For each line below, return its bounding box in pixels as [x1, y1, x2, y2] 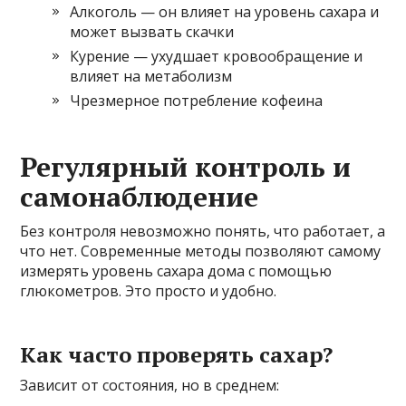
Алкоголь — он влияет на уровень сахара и [70, 2, 380, 22]
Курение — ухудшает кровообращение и [70, 46, 363, 66]
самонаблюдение [20, 179, 259, 215]
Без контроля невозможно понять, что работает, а [20, 221, 386, 241]
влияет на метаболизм [70, 66, 233, 86]
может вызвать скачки [70, 22, 235, 42]
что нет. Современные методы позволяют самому [20, 241, 382, 261]
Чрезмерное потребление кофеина [70, 91, 324, 111]
